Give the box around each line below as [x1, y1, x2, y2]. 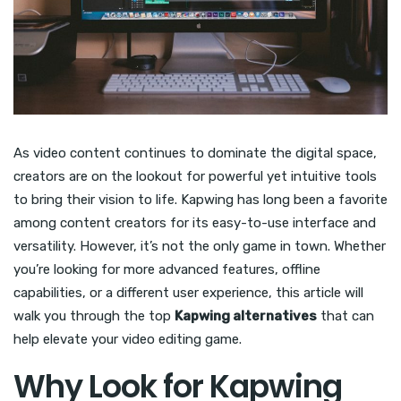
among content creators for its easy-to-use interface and [13, 214, 376, 231]
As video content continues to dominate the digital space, [13, 144, 377, 161]
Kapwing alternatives [175, 307, 317, 324]
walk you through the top [13, 307, 175, 324]
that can [317, 307, 374, 324]
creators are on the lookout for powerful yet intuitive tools [13, 167, 377, 184]
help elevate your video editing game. [13, 330, 242, 347]
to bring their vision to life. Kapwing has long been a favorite [13, 191, 388, 208]
